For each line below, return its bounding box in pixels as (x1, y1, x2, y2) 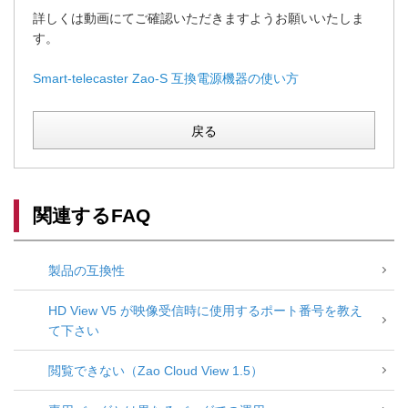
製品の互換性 (48, 263, 125, 279)
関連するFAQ (33, 205, 150, 227)
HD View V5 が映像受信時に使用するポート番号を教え (48, 303, 362, 319)
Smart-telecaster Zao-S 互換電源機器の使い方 (33, 71, 299, 87)
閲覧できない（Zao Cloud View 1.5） (48, 363, 263, 379)
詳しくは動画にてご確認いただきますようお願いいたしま (33, 11, 364, 26)
